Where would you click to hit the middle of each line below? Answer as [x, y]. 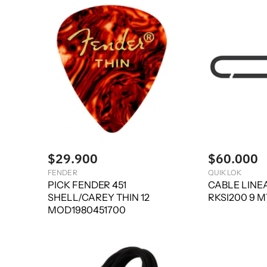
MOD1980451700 [87, 210]
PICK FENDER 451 [87, 185]
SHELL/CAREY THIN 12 [99, 198]
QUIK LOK [225, 172]
